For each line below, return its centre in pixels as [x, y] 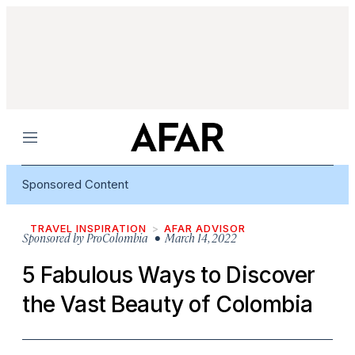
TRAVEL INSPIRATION [88, 228]
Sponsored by [53, 237]
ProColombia [117, 237]
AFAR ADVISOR [205, 228]
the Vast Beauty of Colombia [168, 304]
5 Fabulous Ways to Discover [169, 275]
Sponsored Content [75, 184]
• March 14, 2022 [192, 237]
